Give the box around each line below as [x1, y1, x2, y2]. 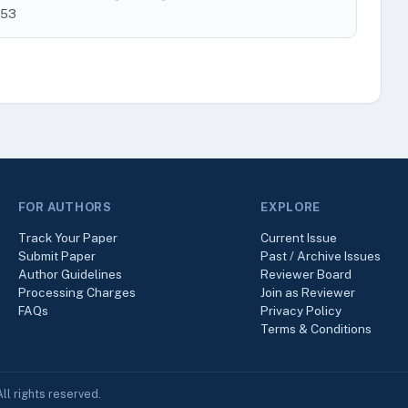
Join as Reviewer [260, 285, 356, 300]
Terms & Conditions [260, 321, 372, 336]
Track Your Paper [17, 230, 117, 245]
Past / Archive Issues [260, 249, 382, 263]
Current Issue [260, 230, 338, 245]
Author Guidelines [17, 267, 122, 281]
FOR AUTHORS [17, 200, 112, 214]
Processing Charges [17, 285, 136, 300]
